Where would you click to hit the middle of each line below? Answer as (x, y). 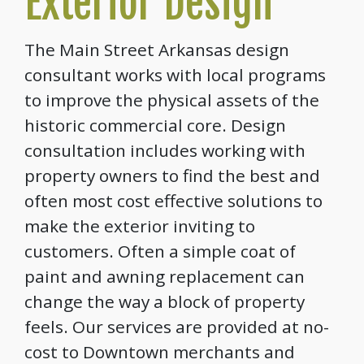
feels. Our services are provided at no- (177, 326)
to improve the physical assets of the (172, 100)
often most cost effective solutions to (173, 200)
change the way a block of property (165, 301)
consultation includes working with (165, 150)
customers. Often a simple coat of (160, 251)
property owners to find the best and (172, 175)
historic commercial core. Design (155, 125)
